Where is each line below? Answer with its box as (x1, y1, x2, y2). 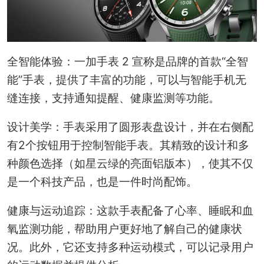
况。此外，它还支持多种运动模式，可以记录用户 (6, 240, 253, 255)
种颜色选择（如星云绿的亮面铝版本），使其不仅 (6, 156, 253, 171)
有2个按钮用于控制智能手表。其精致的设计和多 (6, 138, 249, 153)
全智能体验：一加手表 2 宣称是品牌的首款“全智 (6, 54, 248, 69)
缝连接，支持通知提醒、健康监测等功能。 (6, 91, 220, 105)
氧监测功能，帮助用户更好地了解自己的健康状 (6, 222, 242, 236)
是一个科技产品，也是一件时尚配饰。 (6, 174, 197, 189)
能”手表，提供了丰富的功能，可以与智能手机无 (6, 72, 246, 87)
